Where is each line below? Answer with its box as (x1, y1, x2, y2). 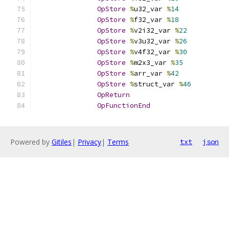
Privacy (78, 137, 101, 147)
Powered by (10, 137, 52, 147)
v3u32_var (134, 37, 175, 45)
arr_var (134, 69, 167, 78)
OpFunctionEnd (97, 101, 150, 110)
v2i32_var (134, 26, 175, 35)
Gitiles (52, 137, 72, 147)
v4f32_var (134, 48, 175, 56)
